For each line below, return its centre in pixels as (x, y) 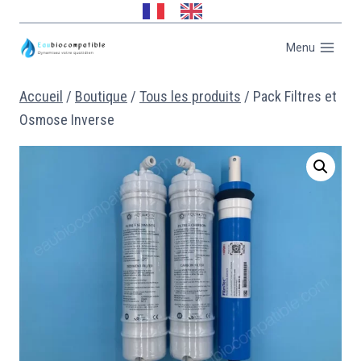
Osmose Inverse (67, 120)
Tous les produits (190, 96)
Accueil (41, 96)
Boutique (101, 96)
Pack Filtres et (295, 96)
